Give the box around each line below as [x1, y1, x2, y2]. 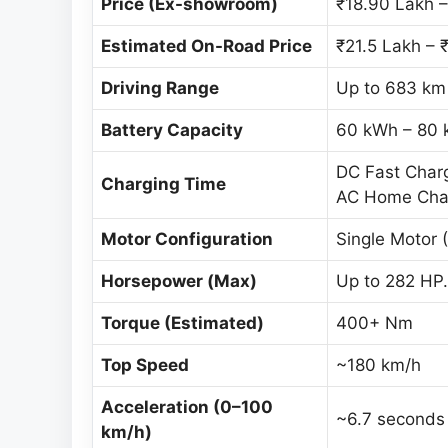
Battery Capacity [101, 120, 243, 141]
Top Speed [101, 355, 189, 376]
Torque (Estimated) [101, 313, 264, 334]
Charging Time [101, 174, 226, 195]
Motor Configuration [101, 229, 273, 250]
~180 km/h [336, 355, 421, 376]
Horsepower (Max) [101, 271, 257, 292]
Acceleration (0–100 [101, 397, 273, 418]
